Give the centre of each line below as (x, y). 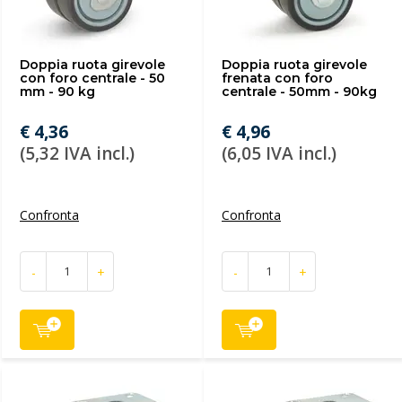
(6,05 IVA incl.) (279, 153)
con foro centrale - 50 (92, 78)
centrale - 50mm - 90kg (299, 92)
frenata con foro (277, 78)
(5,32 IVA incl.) (77, 153)
